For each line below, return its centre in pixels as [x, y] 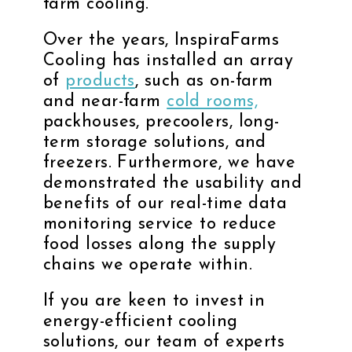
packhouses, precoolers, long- [161, 122]
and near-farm [105, 101]
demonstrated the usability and [173, 183]
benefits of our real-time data [165, 203]
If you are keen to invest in [154, 301]
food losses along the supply [160, 244]
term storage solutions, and [155, 142]
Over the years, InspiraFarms [161, 40]
